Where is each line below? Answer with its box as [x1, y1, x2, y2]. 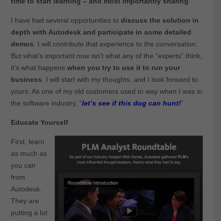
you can [10, 161, 36, 169]
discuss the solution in [120, 16, 199, 24]
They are [10, 196, 39, 205]
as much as [10, 149, 47, 157]
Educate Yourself [10, 118, 68, 126]
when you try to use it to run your [67, 63, 180, 72]
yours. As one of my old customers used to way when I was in [10, 87, 202, 95]
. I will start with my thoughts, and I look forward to [41, 75, 198, 83]
